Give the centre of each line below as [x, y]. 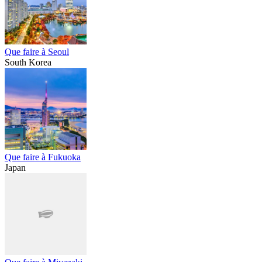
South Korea [28, 62]
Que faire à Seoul [37, 51]
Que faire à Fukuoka [43, 157]
